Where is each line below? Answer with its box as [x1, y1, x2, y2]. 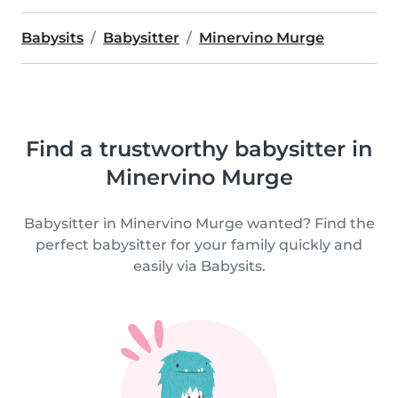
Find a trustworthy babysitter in [26, 136, 372, 162]
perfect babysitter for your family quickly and [36, 236, 362, 253]
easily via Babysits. [132, 258, 266, 275]
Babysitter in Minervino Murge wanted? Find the [23, 215, 375, 232]
